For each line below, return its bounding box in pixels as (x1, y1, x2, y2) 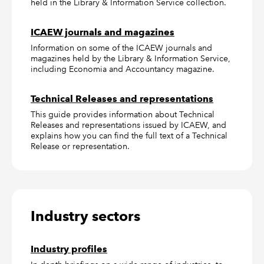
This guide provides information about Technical (31, 109, 214, 120)
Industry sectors (31, 207, 140, 225)
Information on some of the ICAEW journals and (31, 42, 212, 54)
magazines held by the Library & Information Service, (31, 53, 230, 64)
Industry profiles (31, 243, 107, 255)
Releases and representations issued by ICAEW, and (31, 120, 226, 131)
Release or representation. (31, 141, 130, 152)
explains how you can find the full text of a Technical (31, 130, 227, 141)
